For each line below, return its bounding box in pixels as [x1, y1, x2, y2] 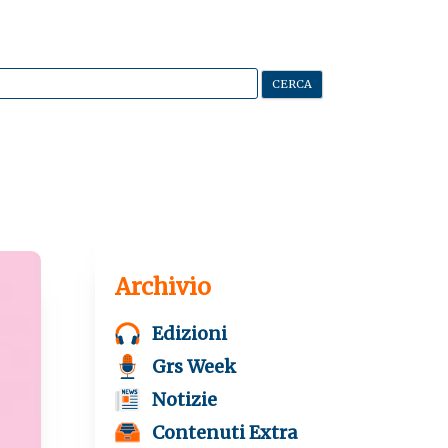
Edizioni [152, 322, 228, 345]
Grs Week [152, 355, 237, 378]
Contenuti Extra [152, 421, 298, 444]
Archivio [115, 272, 212, 301]
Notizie [152, 388, 218, 411]
